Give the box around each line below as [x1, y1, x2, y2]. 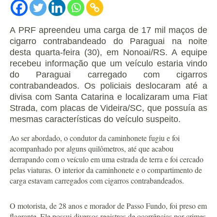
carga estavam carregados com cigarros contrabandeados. [10, 175, 184, 186]
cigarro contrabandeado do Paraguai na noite [10, 36, 207, 46]
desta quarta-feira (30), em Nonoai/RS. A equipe [10, 47, 207, 57]
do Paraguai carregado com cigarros [10, 70, 207, 79]
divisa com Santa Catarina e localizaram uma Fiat [10, 92, 207, 102]
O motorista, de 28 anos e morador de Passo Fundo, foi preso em [10, 201, 207, 211]
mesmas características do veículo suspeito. [10, 114, 181, 124]
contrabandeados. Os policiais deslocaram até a [10, 81, 207, 91]
